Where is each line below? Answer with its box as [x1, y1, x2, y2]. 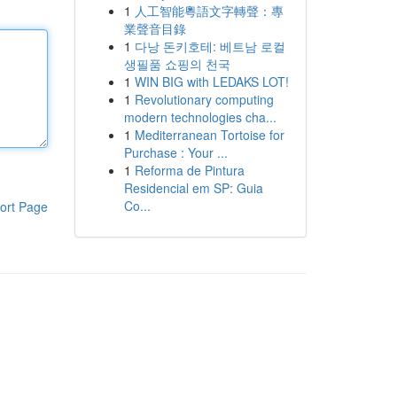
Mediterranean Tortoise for [134, 126, 284, 144]
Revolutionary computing [134, 90, 274, 108]
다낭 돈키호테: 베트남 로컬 [134, 37, 285, 55]
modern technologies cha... [123, 108, 276, 126]
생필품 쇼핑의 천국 [123, 55, 230, 73]
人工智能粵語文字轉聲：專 [134, 2, 284, 19]
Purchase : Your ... [123, 144, 228, 161]
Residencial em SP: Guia [123, 179, 263, 197]
